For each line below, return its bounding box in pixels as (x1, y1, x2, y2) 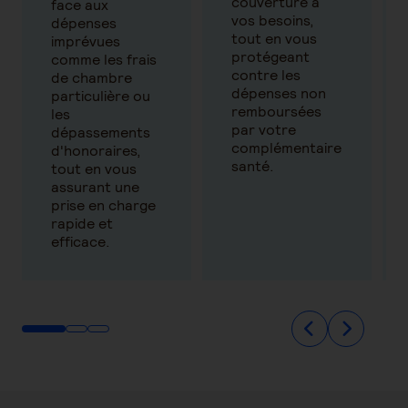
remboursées (231, 102, 321, 121)
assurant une (51, 178, 139, 197)
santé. (231, 157, 274, 176)
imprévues (51, 32, 120, 51)
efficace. (51, 232, 110, 251)
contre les (231, 66, 301, 85)
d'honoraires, (51, 141, 141, 160)
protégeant (231, 47, 310, 66)
